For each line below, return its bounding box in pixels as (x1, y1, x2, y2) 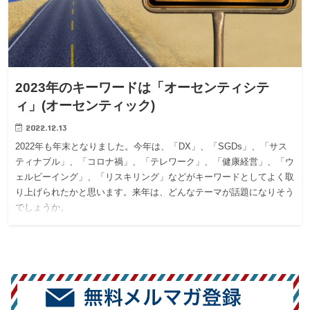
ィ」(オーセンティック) (15, 98, 156, 113)
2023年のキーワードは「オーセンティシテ (15, 80, 270, 95)
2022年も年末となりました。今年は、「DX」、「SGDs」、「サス (15, 142, 288, 152)
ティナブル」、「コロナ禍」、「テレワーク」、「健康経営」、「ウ (15, 157, 295, 167)
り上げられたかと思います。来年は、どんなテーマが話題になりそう (15, 188, 295, 198)
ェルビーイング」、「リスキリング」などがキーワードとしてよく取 (15, 172, 295, 183)
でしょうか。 (15, 203, 70, 213)
